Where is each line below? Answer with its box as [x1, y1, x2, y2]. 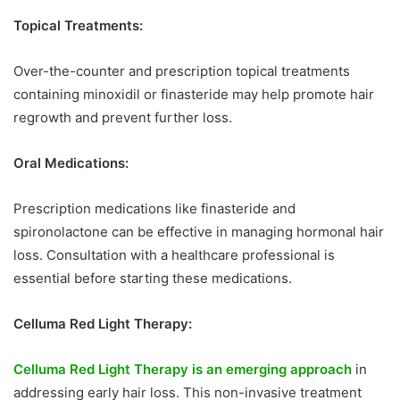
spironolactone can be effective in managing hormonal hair [13, 222, 384, 240]
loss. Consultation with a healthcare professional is [13, 246, 335, 263]
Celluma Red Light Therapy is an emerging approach [13, 360, 352, 378]
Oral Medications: [13, 154, 129, 171]
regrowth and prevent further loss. [13, 108, 232, 126]
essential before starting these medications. [13, 269, 292, 287]
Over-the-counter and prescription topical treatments [13, 62, 350, 79]
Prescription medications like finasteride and [13, 199, 296, 217]
